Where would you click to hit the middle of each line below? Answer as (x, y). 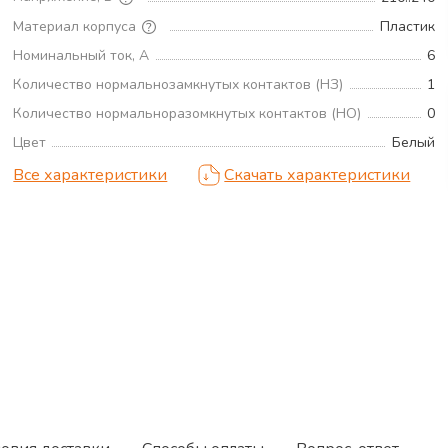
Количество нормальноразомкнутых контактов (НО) (187, 114)
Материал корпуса (75, 26)
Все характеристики (90, 175)
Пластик (407, 27)
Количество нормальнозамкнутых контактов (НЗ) (178, 85)
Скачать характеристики (317, 175)
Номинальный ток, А (81, 56)
